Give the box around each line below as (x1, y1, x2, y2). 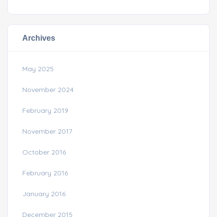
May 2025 (22, 64, 54, 74)
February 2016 (22, 169, 68, 178)
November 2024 (22, 85, 74, 94)
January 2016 (22, 189, 65, 199)
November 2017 (22, 127, 72, 136)
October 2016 (22, 148, 66, 157)
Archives (22, 33, 55, 43)
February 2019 (22, 106, 68, 115)
